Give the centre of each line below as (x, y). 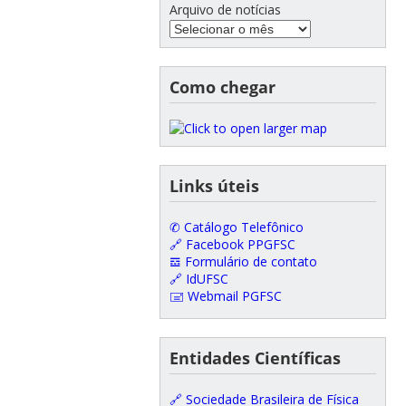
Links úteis (214, 185)
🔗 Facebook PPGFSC (232, 244)
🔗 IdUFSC (198, 278)
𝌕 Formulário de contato (243, 261)
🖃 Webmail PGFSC (225, 295)
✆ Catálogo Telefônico (236, 227)
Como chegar (222, 87)
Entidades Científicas (255, 358)
